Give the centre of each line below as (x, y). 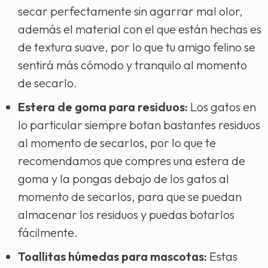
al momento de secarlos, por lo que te (117, 142)
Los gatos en (222, 106)
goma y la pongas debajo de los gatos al (124, 178)
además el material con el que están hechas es (140, 29)
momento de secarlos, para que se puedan (130, 196)
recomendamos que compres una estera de (132, 160)
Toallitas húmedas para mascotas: (112, 256)
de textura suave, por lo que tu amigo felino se (137, 47)
